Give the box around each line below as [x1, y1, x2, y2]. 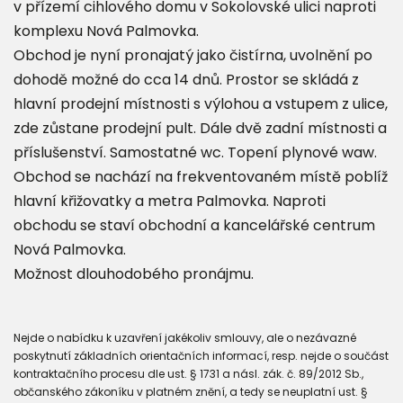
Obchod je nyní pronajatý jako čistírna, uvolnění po [13, 44, 372, 66]
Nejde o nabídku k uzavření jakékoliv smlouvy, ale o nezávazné [13, 329, 356, 345]
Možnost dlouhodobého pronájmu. [13, 263, 254, 284]
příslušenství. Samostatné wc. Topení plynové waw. [13, 141, 377, 163]
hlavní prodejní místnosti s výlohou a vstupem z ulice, [13, 93, 388, 114]
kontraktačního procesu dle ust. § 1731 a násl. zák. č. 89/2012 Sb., [13, 365, 363, 381]
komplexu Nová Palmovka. [13, 20, 199, 41]
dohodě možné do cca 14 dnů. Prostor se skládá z [13, 68, 359, 90]
